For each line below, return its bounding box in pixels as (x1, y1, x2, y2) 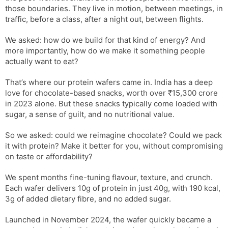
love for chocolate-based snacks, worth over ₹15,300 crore (5, 88, 218, 98)
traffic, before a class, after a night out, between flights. (5, 14, 204, 24)
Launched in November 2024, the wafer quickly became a (5, 214, 211, 224)
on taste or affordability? (5, 151, 93, 161)
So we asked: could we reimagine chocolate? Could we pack (5, 130, 222, 140)
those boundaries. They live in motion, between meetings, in (5, 3, 223, 13)
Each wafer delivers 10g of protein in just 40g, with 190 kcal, (5, 183, 220, 193)
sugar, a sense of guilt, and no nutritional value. (5, 109, 175, 119)
